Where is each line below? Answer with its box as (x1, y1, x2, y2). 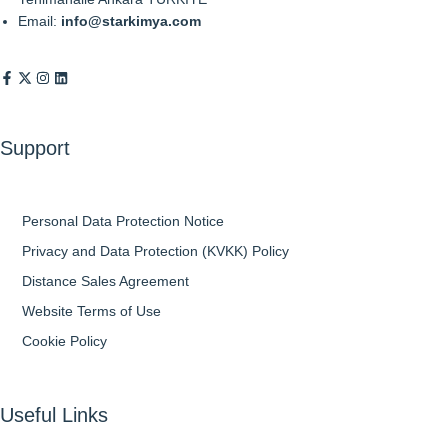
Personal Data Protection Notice (22, 213, 224, 230)
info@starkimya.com (61, 13, 202, 29)
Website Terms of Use (22, 303, 161, 320)
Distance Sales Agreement (22, 273, 189, 290)
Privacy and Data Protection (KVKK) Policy (22, 243, 289, 260)
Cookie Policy (22, 333, 107, 350)
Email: (18, 13, 62, 29)
